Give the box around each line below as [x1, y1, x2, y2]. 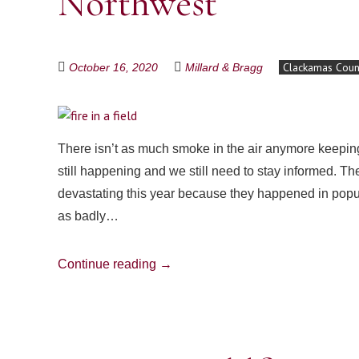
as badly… [58, 209, 119, 223]
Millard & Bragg [185, 61, 263, 74]
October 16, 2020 [69, 61, 158, 74]
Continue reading [58, 257, 159, 271]
